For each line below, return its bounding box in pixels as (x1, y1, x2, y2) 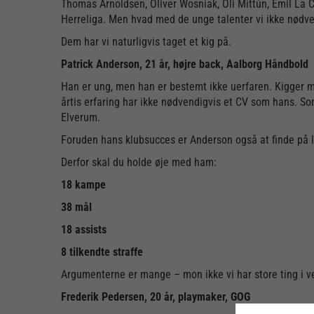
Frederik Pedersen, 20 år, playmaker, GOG (61, 290, 250, 303)
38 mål (61, 200, 92, 214)
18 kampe (61, 178, 106, 191)
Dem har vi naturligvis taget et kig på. (61, 35, 231, 48)
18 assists (61, 223, 107, 236)
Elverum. (61, 111, 100, 124)
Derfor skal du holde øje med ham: (61, 156, 217, 169)
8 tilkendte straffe (61, 245, 143, 259)
